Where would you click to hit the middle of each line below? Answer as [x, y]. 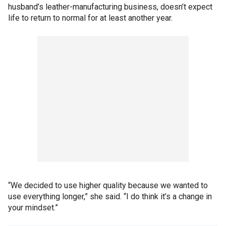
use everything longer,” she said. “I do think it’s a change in [110, 196]
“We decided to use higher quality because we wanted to [108, 185]
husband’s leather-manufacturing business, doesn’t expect [110, 7]
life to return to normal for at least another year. [90, 18]
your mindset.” [33, 208]
